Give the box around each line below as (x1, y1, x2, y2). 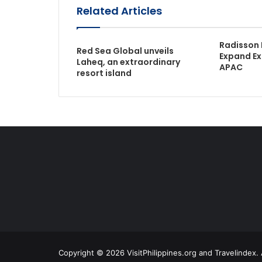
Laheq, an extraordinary (76, 56, 180, 68)
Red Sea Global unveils (76, 45, 174, 57)
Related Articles (76, 4, 162, 18)
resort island (76, 67, 132, 79)
